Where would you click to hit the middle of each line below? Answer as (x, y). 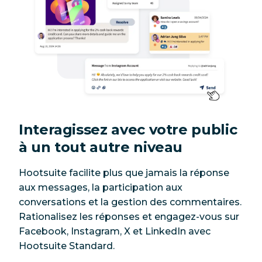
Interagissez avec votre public (128, 129)
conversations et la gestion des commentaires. (130, 202)
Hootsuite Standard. (67, 246)
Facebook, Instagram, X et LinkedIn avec (115, 231)
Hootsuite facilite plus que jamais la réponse (124, 173)
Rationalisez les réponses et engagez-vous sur (129, 216)
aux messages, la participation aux (101, 187)
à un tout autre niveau (101, 147)
